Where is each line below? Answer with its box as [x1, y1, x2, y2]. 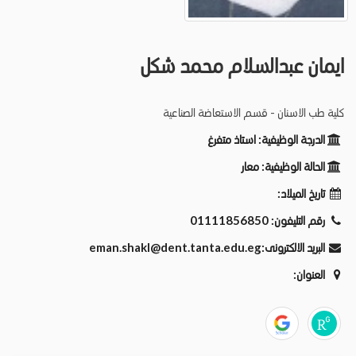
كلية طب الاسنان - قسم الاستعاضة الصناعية [163, 104, 344, 119]
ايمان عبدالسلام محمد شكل [140, 52, 344, 78]
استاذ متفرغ [207, 131, 256, 146]
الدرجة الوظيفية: [256, 131, 325, 146]
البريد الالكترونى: [261, 239, 325, 254]
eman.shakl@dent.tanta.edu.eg [89, 239, 261, 254]
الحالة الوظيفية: [259, 158, 325, 173]
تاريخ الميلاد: [277, 185, 325, 200]
